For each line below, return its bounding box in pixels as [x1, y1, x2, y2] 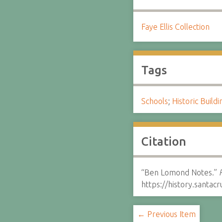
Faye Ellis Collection [141, 22, 210, 31]
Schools [141, 97, 168, 106]
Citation [141, 135, 186, 148]
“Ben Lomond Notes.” [141, 168, 219, 177]
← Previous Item [137, 210, 196, 219]
